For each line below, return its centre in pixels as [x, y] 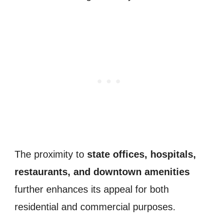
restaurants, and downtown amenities [102, 172]
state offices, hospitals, [142, 154]
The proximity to [51, 154]
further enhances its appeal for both [92, 189]
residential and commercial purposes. [95, 207]
